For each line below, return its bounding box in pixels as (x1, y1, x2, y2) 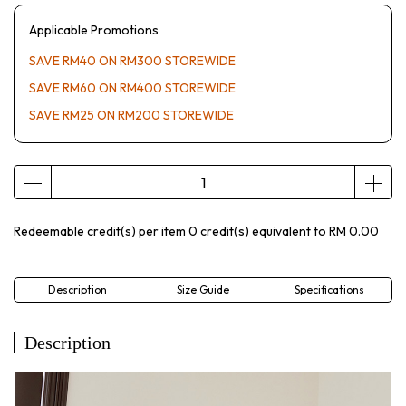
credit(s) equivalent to (198, 223, 329, 239)
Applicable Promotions (29, 22, 159, 38)
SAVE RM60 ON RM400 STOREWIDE (29, 80, 236, 96)
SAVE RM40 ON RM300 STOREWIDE (29, 53, 236, 69)
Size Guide (177, 283, 229, 296)
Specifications (294, 283, 364, 296)
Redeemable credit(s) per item (14, 223, 188, 239)
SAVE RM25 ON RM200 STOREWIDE (29, 107, 234, 123)
